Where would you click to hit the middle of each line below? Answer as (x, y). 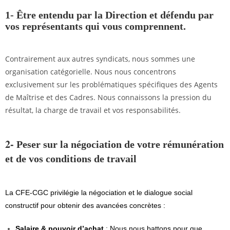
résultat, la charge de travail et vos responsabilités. (93, 110)
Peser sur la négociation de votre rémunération (120, 144)
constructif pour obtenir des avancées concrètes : (85, 205)
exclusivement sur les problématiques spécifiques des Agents (111, 84)
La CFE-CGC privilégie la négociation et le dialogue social (99, 193)
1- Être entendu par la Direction (76, 15)
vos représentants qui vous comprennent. (95, 26)
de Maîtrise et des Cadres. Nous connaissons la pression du (108, 97)
